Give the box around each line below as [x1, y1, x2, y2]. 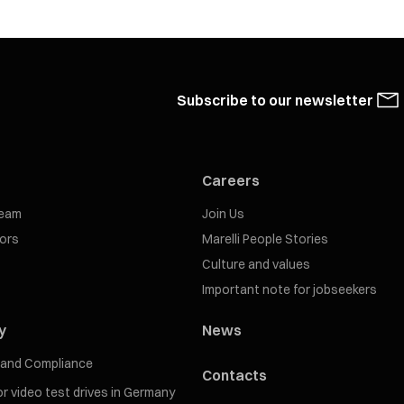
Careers [202, 171, 260, 189]
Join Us [202, 206, 244, 222]
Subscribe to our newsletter [177, 91, 373, 109]
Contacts [202, 366, 267, 384]
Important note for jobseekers [202, 281, 377, 298]
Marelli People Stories [202, 231, 328, 247]
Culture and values [202, 256, 310, 272]
